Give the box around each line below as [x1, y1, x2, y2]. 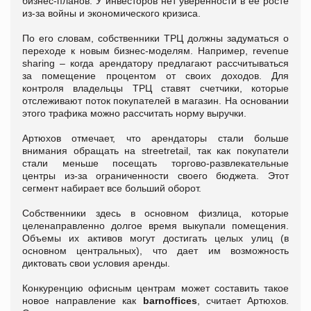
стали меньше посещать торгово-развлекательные [22, 158, 289, 169]
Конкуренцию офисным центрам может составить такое [22, 283, 289, 294]
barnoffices [142, 295, 197, 307]
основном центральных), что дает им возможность [22, 245, 289, 257]
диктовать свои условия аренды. [22, 258, 170, 269]
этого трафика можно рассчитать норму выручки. [22, 108, 246, 119]
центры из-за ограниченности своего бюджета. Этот [22, 170, 289, 182]
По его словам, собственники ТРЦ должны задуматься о [22, 33, 289, 44]
